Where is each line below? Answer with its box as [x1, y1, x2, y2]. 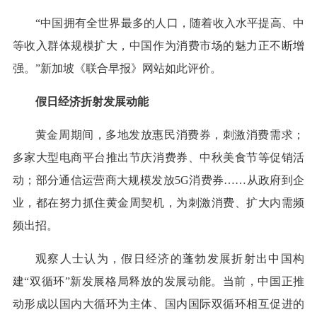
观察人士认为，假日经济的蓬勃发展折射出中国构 [35, 253, 305, 265]
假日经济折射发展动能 [35, 96, 149, 108]
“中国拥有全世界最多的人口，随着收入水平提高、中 [35, 17, 305, 30]
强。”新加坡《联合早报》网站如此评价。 [12, 62, 221, 75]
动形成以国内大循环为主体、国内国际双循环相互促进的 [12, 298, 305, 311]
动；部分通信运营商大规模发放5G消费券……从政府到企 [12, 174, 305, 187]
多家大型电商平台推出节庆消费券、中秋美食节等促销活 [12, 151, 305, 164]
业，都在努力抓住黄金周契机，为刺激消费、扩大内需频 [12, 197, 305, 209]
